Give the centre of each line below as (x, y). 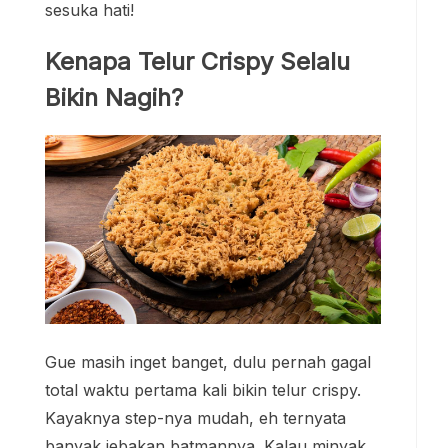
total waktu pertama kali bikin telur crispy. (203, 390)
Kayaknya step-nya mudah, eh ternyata (195, 418)
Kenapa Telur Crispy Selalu (197, 61)
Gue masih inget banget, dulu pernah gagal (208, 362)
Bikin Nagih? (114, 97)
